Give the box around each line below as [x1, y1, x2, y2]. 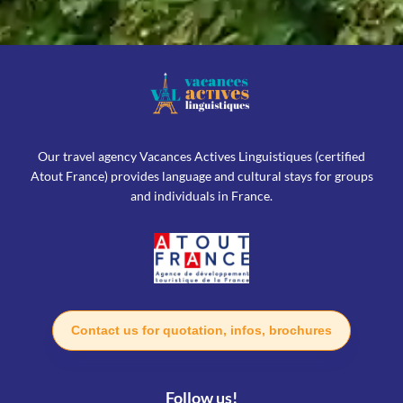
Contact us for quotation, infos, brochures [71, 323, 332, 338]
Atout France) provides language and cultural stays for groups [30, 168, 373, 184]
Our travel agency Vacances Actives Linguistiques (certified [38, 148, 365, 165]
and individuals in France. [130, 188, 273, 204]
